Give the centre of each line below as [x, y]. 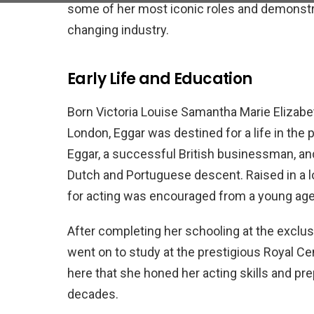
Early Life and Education [160, 79]
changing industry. [118, 30]
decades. [93, 294]
